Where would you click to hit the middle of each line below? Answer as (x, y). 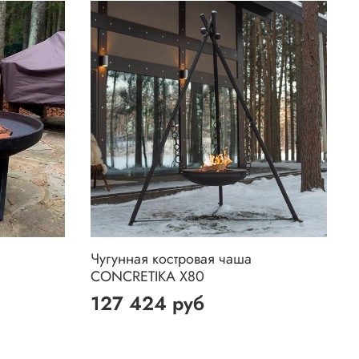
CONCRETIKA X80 (148, 276)
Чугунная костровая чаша (171, 258)
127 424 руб (148, 303)
